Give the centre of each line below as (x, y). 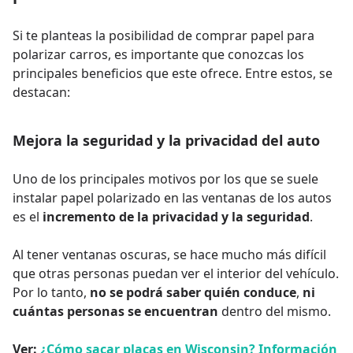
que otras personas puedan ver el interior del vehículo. (176, 273)
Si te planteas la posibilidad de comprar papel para (163, 35)
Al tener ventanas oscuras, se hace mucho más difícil (169, 254)
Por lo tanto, (51, 292)
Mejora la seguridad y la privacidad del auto (166, 140)
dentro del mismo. (275, 311)
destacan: (41, 92)
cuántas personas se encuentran (115, 311)
